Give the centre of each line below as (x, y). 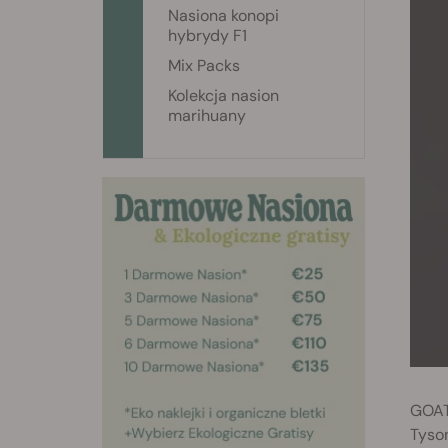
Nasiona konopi (223, 15)
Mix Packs (204, 65)
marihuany (207, 115)
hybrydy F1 (207, 35)
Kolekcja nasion (223, 95)
